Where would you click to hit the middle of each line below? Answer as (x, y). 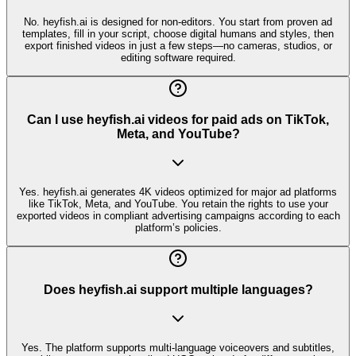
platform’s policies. (178, 227)
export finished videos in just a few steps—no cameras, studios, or (178, 45)
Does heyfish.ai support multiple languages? (178, 289)
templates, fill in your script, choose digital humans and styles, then (178, 33)
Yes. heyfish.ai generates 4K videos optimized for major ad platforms (178, 192)
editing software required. (178, 57)
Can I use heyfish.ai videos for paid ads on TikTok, (178, 119)
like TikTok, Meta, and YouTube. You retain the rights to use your (178, 203)
